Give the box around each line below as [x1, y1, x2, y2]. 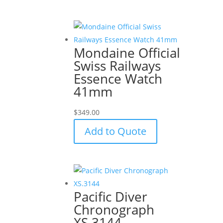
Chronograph [74, 201, 155, 219]
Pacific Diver [74, 188, 148, 206]
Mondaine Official [74, 43, 181, 62]
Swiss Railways [74, 56, 161, 75]
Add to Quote [85, 124, 147, 138]
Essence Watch [74, 69, 163, 88]
